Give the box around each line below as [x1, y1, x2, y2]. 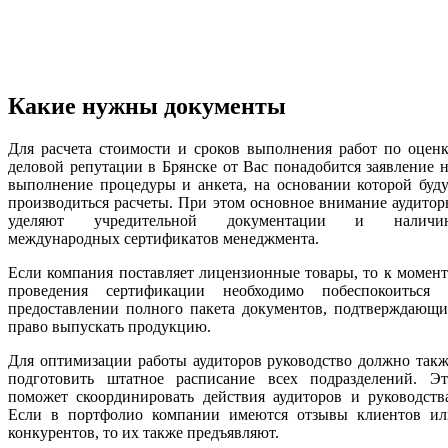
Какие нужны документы [8, 92, 286, 119]
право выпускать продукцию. [8, 317, 211, 335]
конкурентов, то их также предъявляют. [8, 423, 279, 441]
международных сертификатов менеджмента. [8, 229, 319, 247]
